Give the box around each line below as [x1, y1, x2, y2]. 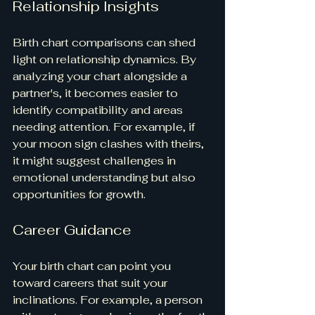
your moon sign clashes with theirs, [13, 136, 207, 151]
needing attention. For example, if [13, 119, 198, 134]
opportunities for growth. [13, 186, 146, 202]
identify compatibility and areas [13, 102, 186, 117]
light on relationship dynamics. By [13, 51, 199, 67]
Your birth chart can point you [13, 258, 174, 274]
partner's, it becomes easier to [13, 85, 181, 101]
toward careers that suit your [13, 275, 170, 290]
